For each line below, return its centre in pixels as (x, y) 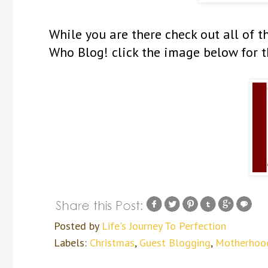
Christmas (112, 242)
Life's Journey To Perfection (164, 226)
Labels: (72, 242)
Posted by (78, 226)
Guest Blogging (175, 242)
